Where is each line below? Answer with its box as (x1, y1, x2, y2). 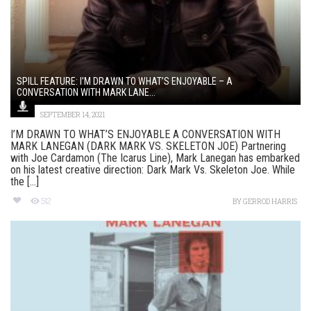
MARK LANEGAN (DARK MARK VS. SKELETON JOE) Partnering (10, 140, 286, 153)
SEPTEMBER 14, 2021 (40, 110, 105, 120)
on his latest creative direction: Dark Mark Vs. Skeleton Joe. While (10, 163, 295, 177)
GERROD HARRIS (243, 197, 297, 207)
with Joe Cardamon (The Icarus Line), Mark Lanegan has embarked (10, 151, 300, 165)
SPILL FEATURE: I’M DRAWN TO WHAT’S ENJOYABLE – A (17, 76, 233, 87)
